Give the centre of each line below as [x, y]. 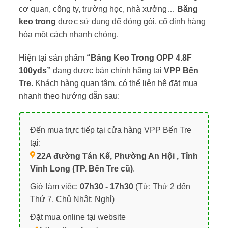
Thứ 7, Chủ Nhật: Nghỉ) [72, 199]
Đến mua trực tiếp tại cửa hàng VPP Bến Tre [110, 130]
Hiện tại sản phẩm [52, 58]
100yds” [35, 70]
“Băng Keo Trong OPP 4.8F [139, 58]
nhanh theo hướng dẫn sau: [69, 96]
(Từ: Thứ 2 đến [162, 186]
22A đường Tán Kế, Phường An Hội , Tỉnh [117, 156]
